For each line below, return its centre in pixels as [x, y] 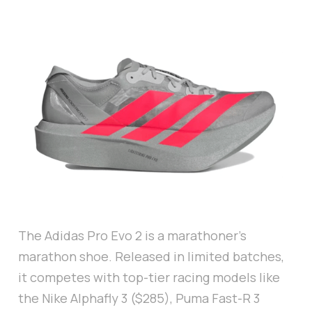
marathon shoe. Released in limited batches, [151, 257]
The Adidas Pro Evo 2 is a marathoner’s [132, 236]
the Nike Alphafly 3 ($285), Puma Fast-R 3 [139, 298]
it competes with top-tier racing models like [149, 278]
